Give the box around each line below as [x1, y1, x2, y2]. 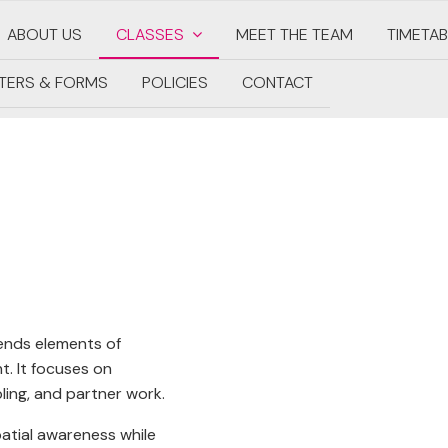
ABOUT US [7, 23, 83, 45]
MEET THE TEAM [236, 23, 354, 45]
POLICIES [142, 71, 209, 93]
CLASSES [116, 23, 185, 45]
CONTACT [242, 71, 314, 93]
